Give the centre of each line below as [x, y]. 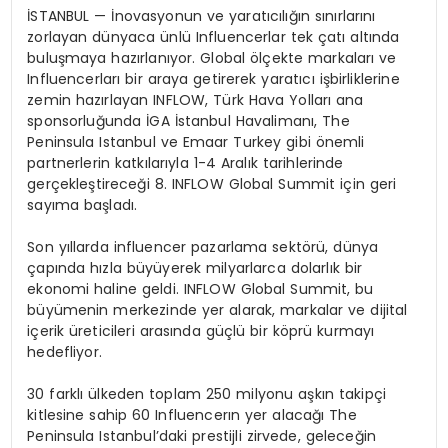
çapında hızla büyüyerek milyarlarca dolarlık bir [195, 268]
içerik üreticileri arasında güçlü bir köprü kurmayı [201, 331]
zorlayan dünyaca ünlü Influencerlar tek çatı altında [213, 37]
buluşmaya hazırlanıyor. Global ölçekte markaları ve [212, 58]
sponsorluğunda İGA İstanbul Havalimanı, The [188, 121]
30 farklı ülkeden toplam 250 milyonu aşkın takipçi [206, 394]
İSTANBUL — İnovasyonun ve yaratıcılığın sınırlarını [201, 16]
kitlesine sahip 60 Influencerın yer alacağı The [192, 415]
